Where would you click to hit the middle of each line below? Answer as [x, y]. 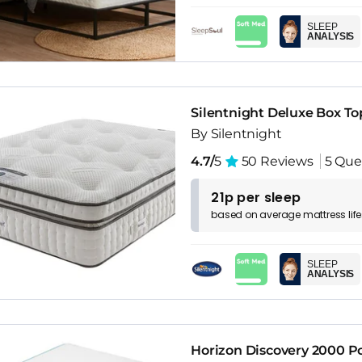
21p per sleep [256, 197]
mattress [324, 214]
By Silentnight [236, 133]
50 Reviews [276, 161]
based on [236, 214]
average [281, 214]
